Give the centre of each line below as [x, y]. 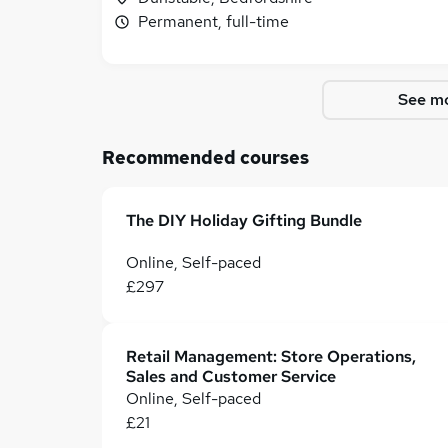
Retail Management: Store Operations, [271, 356]
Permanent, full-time [213, 21]
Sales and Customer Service [231, 376]
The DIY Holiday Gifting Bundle [244, 220]
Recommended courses [205, 157]
